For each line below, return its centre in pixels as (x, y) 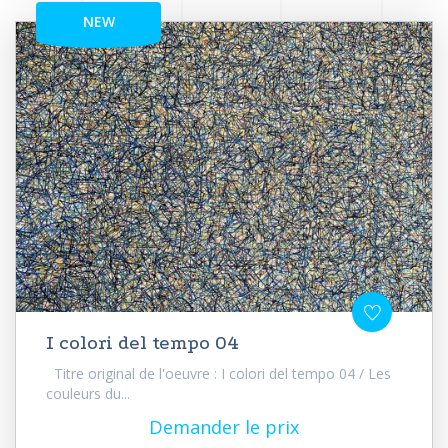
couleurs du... (88, 393)
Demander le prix (224, 426)
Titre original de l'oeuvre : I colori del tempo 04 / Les (218, 373)
